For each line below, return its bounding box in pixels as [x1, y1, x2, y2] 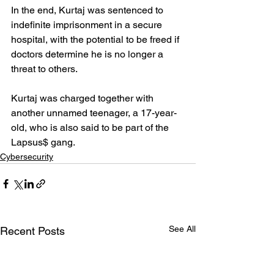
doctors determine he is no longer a [11, 48, 166, 60]
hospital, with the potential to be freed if [11, 33, 182, 45]
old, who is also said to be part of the [11, 121, 171, 133]
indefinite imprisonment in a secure [11, 18, 165, 31]
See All [169, 223, 196, 234]
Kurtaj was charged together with [11, 92, 156, 104]
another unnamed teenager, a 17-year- [11, 106, 177, 119]
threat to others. [11, 62, 78, 75]
